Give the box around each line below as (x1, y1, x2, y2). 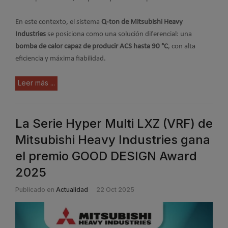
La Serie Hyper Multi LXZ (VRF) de (15, 116, 213, 131)
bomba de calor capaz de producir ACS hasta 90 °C (15, 42, 168, 50)
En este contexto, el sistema (15, 18, 101, 26)
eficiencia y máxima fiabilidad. (15, 54, 106, 63)
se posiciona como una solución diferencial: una (46, 30, 192, 38)
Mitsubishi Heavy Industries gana (15, 132, 210, 148)
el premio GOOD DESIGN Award (15, 149, 197, 164)
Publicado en (15, 186, 54, 194)
